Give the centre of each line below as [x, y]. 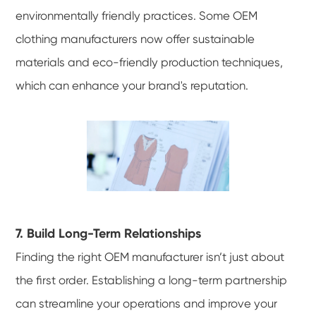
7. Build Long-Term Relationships [109, 234]
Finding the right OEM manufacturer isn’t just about [150, 257]
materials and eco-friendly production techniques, [150, 62]
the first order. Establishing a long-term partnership [152, 281]
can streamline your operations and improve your [147, 304]
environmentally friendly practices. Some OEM [137, 16]
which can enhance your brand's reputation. [132, 85]
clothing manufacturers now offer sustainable [135, 39]
